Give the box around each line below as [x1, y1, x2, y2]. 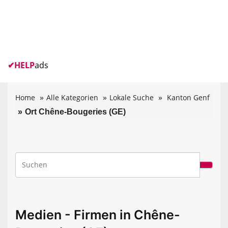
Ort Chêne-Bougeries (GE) [25, 107, 126, 116]
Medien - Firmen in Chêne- [15, 207, 180, 222]
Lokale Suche [109, 92, 154, 102]
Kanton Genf [167, 92, 210, 102]
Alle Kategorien [46, 92, 98, 102]
